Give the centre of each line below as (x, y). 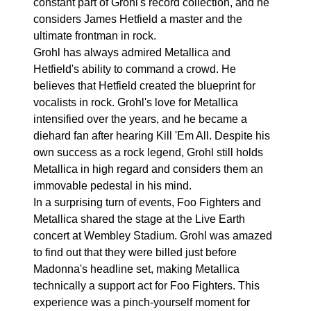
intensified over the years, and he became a (140, 119)
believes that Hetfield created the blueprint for (144, 86)
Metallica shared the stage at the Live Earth (139, 219)
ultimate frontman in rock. (95, 36)
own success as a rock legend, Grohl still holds (148, 152)
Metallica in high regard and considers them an (148, 169)
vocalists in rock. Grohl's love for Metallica (136, 102)
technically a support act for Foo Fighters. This (146, 286)
